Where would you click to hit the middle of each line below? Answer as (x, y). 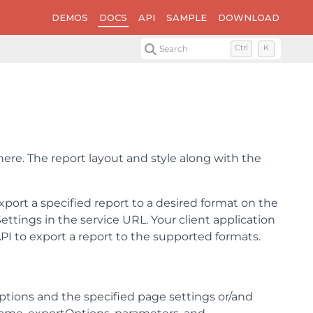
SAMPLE (187, 17)
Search (174, 49)
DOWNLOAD (249, 17)
